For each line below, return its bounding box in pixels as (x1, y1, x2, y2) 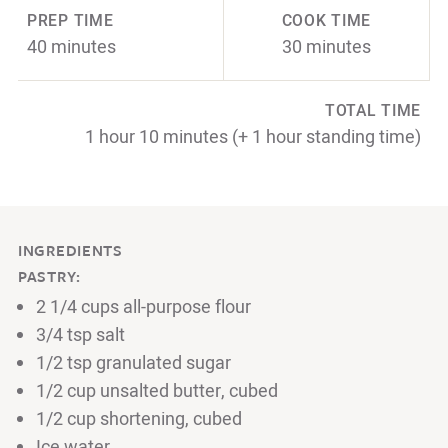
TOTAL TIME (325, 99, 421, 123)
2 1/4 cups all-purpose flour (36, 293, 251, 321)
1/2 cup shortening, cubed (36, 405, 242, 433)
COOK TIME (281, 9, 372, 33)
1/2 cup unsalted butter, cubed (36, 377, 278, 405)
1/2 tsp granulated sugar (36, 349, 231, 377)
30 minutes (281, 33, 371, 61)
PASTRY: (18, 264, 81, 287)
